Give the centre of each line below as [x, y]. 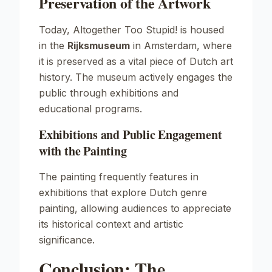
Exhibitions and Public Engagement [131, 134]
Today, [56, 30]
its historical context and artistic [111, 224]
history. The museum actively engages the [136, 77]
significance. [67, 240]
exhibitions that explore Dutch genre [123, 192]
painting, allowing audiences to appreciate [135, 208]
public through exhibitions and [109, 93]
